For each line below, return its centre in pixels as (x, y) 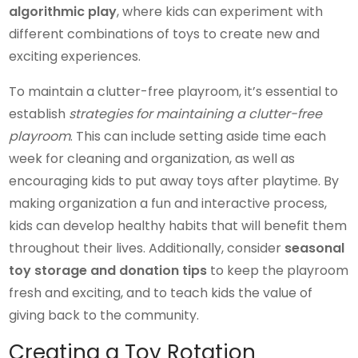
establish (39, 114)
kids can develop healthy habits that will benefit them (178, 226)
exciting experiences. (75, 57)
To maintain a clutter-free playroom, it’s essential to (174, 92)
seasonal (315, 249)
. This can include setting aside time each (199, 137)
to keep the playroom (278, 271)
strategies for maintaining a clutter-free (196, 114)
